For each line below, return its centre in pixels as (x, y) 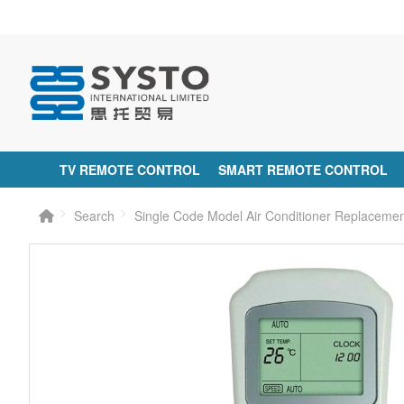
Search (95, 216)
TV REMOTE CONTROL (130, 170)
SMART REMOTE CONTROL (303, 170)
